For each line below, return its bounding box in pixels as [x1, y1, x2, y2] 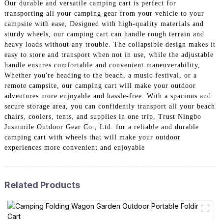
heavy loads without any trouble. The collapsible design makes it [4, 41, 216, 49]
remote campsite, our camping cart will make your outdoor [4, 82, 196, 90]
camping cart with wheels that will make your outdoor [4, 134, 181, 141]
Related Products [4, 179, 80, 190]
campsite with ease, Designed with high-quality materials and [4, 20, 204, 28]
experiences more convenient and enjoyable [4, 144, 145, 152]
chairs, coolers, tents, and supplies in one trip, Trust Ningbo [4, 113, 201, 121]
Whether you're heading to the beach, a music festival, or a [4, 72, 197, 80]
